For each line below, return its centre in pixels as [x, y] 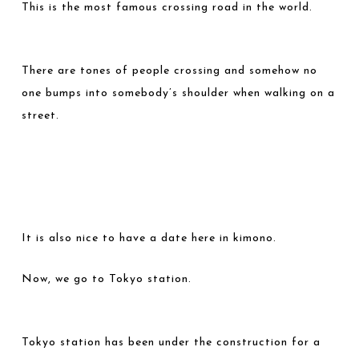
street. [41, 116]
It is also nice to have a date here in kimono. [149, 238]
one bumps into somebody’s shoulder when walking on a [179, 93]
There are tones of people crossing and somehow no [170, 71]
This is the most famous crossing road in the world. [167, 8]
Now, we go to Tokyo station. [107, 279]
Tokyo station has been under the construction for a [171, 343]
